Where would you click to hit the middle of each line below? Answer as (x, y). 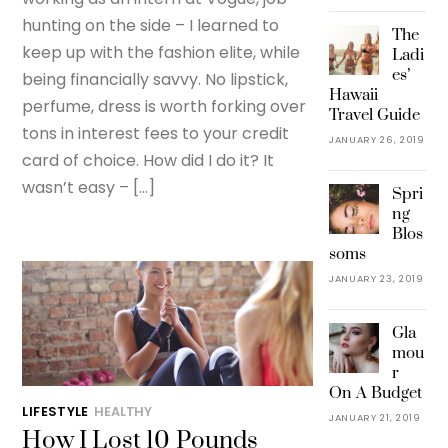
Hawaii (353, 95)
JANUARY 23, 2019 (376, 279)
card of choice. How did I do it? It (148, 161)
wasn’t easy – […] (89, 188)
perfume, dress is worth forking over (164, 107)
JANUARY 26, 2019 (376, 140)
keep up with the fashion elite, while (161, 53)
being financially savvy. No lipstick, (155, 80)
